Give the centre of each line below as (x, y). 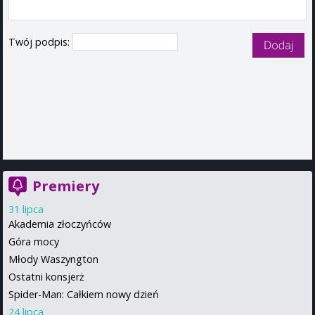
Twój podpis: (40, 41)
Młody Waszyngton (53, 259)
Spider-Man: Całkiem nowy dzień (84, 294)
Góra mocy (34, 241)
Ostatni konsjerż (46, 276)
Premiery (66, 186)
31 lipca (26, 209)
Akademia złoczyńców (60, 224)
